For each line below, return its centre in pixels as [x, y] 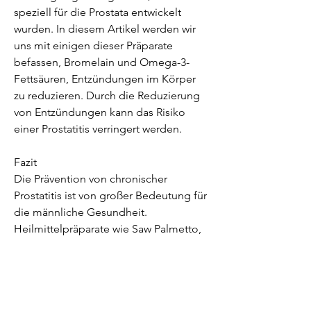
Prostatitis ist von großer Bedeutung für [110, 195]
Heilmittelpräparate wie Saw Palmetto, [108, 228]
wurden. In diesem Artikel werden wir [105, 28]
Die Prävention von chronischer [91, 178]
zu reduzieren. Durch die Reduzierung [107, 95]
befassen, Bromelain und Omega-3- [102, 62]
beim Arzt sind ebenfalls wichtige [96, 295]
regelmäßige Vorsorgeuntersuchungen [109, 278]
